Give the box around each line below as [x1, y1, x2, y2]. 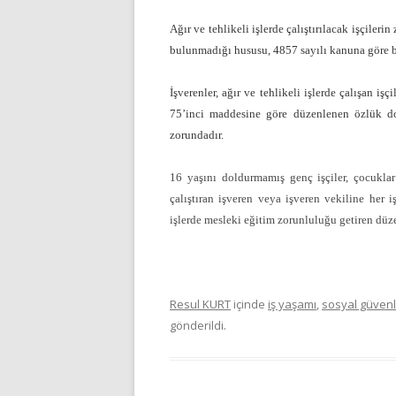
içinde [231, 296, 268, 313]
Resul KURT [170, 296, 231, 313]
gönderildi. [170, 317, 226, 334]
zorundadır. [170, 128, 224, 142]
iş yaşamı [268, 296, 316, 313]
